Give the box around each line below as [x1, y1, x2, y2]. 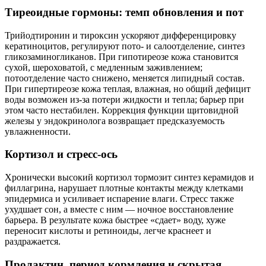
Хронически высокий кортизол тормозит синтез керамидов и [5, 172, 254, 183]
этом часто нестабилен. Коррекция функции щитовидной [5, 104, 239, 115]
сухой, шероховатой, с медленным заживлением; [5, 62, 202, 72]
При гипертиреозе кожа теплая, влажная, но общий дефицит [5, 83, 251, 94]
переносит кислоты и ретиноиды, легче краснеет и [5, 226, 211, 236]
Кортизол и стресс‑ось [5, 148, 118, 161]
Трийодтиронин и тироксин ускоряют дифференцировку [5, 30, 236, 40]
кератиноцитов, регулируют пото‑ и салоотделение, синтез [5, 40, 245, 51]
